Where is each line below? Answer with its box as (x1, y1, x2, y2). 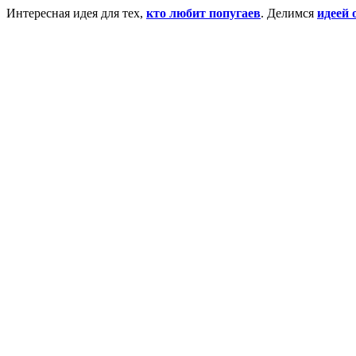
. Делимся (261, 6, 317, 20)
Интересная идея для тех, (6, 6, 146, 20)
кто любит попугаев (146, 6, 261, 20)
